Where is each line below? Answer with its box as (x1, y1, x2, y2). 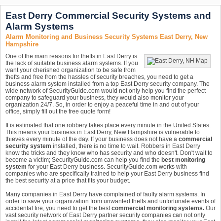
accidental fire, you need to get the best (5, 205, 111, 212)
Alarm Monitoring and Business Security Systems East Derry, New (5, 33, 208, 40)
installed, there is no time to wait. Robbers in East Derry (51, 143, 200, 149)
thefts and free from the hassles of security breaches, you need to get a (5, 74, 193, 80)
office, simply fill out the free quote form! (5, 108, 110, 115)
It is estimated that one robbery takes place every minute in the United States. (5, 122, 211, 129)
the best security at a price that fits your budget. (5, 177, 130, 184)
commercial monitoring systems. (111, 205, 206, 212)
